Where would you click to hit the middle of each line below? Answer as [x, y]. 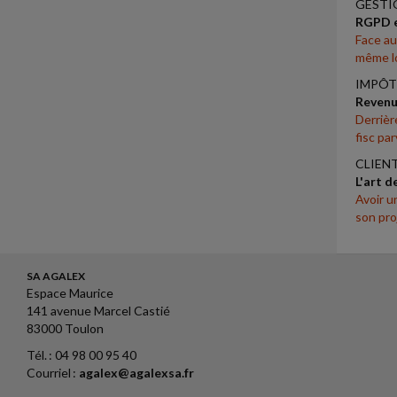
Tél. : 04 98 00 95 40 [82, 355]
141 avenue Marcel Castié [98, 311]
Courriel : [53, 373]
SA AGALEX [56, 276]
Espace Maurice [70, 293]
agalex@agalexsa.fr [136, 373]
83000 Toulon [65, 328]
